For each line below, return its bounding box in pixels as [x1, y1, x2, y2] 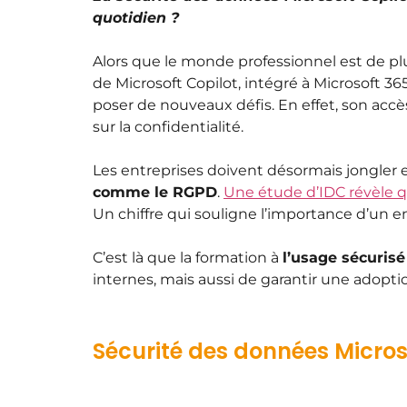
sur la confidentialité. [93, 118, 243, 136]
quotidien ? [93, 9, 179, 27]
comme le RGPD [93, 184, 217, 202]
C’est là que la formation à [93, 249, 283, 267]
